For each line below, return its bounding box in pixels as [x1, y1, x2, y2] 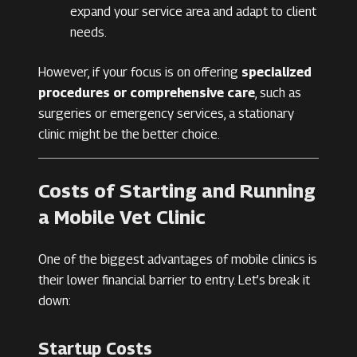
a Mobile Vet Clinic [38, 206, 206, 229]
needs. [70, 25, 107, 41]
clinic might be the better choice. [38, 127, 220, 143]
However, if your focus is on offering [38, 65, 241, 80]
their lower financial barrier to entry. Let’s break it [38, 273, 310, 288]
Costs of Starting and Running [38, 179, 316, 202]
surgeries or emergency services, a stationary [38, 106, 294, 122]
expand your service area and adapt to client [70, 4, 316, 20]
